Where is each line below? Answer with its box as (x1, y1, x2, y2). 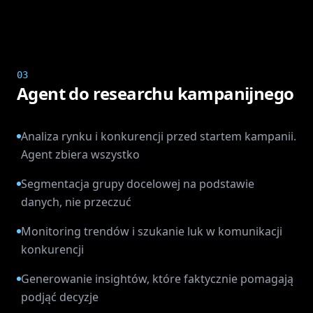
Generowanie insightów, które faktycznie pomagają (21, 271, 293, 286)
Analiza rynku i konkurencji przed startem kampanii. (21, 129, 296, 144)
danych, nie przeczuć (21, 194, 131, 210)
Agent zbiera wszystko (21, 147, 140, 162)
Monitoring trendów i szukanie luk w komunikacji (21, 224, 282, 239)
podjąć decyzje (21, 289, 99, 305)
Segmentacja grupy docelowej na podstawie (21, 176, 254, 191)
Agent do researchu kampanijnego (17, 82, 294, 105)
